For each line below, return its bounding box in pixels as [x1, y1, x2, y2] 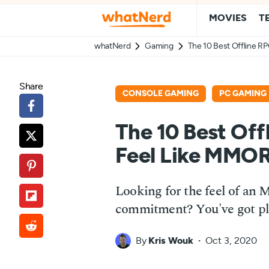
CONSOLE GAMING [122, 89, 199, 98]
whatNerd [94, 41, 131, 50]
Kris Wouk [148, 236, 193, 246]
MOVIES [209, 13, 247, 23]
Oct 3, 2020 [205, 236, 257, 246]
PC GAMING [219, 89, 267, 98]
